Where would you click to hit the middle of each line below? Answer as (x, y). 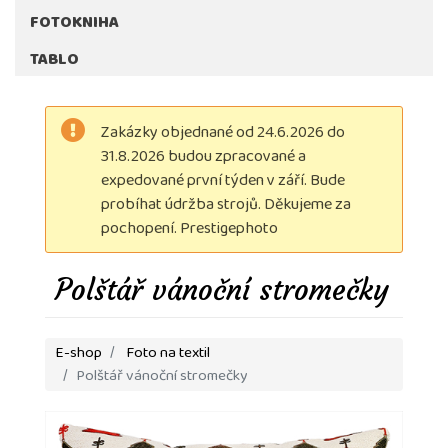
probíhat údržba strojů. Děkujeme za (226, 205)
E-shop (78, 354)
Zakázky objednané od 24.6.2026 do (223, 133)
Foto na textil (168, 354)
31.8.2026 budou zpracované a (203, 157)
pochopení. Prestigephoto (189, 229)
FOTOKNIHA (74, 23)
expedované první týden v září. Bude (223, 181)
